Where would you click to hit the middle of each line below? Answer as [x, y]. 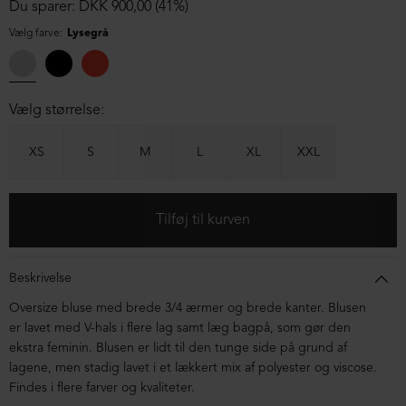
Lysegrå [87, 34]
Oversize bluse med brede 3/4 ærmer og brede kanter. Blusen [188, 309]
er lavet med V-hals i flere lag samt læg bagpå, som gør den [180, 329]
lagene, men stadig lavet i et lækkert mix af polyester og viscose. [193, 368]
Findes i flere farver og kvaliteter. [102, 388]
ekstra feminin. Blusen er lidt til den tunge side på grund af [178, 348]
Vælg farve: [36, 34]
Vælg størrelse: [57, 111]
